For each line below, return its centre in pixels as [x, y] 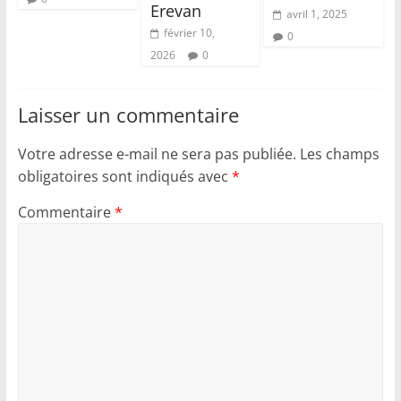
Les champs [339, 154]
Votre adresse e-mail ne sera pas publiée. [157, 154]
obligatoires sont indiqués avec [124, 177]
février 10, [189, 33]
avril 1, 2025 [317, 14]
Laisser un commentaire [128, 115]
